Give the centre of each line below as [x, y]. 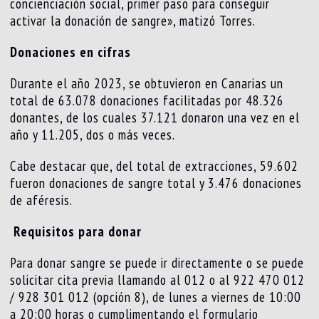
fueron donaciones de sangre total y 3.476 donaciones [156, 183]
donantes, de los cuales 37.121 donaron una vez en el [155, 117]
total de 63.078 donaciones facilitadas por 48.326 [147, 100]
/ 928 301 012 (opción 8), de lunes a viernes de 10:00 [156, 297]
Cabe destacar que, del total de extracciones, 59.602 [155, 166]
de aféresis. [42, 200]
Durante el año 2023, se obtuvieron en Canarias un [147, 83]
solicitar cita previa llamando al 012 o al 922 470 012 [158, 279]
